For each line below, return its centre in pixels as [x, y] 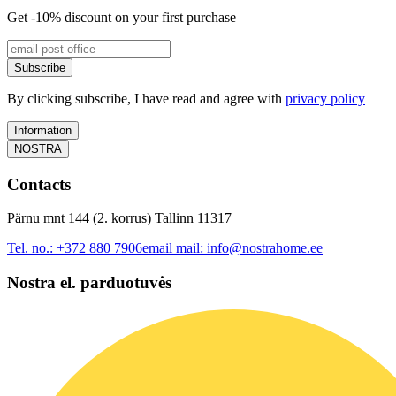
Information [43, 130]
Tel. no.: [32, 248]
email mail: [175, 248]
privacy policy [325, 98]
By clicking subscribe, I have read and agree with [146, 98]
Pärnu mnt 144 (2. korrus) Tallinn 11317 [119, 218]
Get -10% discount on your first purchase [122, 17]
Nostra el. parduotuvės [89, 283]
